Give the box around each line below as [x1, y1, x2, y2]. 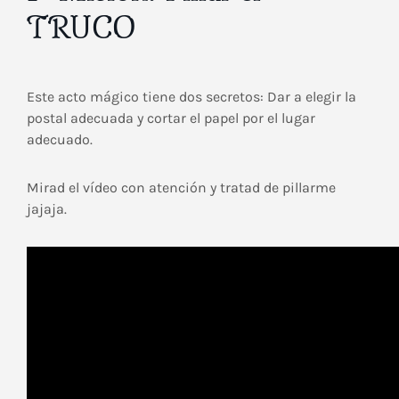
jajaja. [27, 200, 67, 217]
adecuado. [27, 131, 93, 148]
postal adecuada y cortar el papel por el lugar [27, 110, 315, 126]
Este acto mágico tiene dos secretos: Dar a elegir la [27, 88, 356, 105]
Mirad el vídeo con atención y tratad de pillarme [27, 179, 336, 196]
